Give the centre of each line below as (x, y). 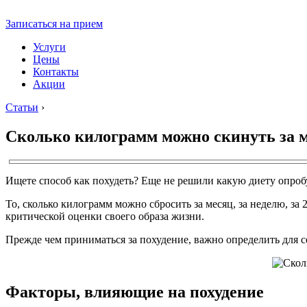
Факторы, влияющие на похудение (135, 292)
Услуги (49, 47)
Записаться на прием (54, 24)
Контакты (56, 72)
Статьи (22, 107)
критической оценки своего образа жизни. (105, 216)
